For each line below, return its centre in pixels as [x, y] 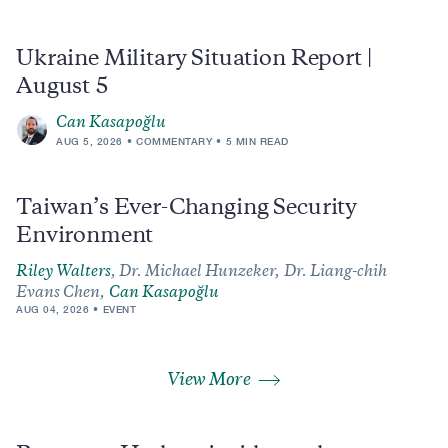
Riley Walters [63, 272]
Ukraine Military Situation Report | [194, 60]
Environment [85, 237]
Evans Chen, [60, 293]
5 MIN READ [257, 141]
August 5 [62, 88]
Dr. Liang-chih [335, 272]
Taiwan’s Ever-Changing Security [187, 209]
